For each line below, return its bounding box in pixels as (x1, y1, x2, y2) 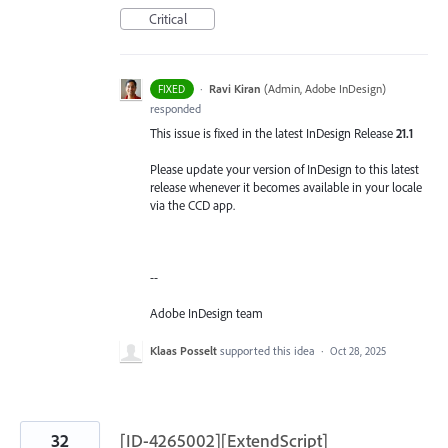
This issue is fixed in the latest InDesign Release (150, 124, 396, 141)
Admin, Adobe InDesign (267, 80, 382, 96)
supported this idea (220, 342, 318, 358)
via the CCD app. (150, 196, 235, 213)
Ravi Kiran (208, 80, 261, 96)
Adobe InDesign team (150, 305, 263, 322)
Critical (148, 9, 187, 28)
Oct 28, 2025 (330, 343, 386, 358)
